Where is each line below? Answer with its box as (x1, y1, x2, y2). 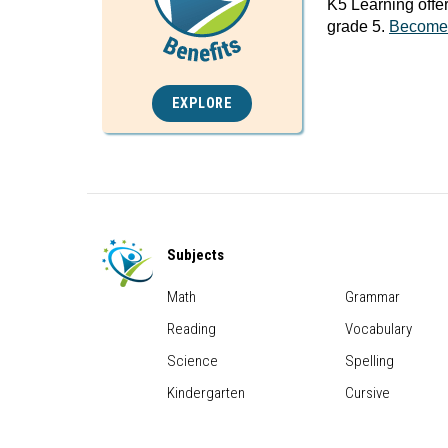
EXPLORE (171, 94, 233, 112)
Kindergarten (167, 383, 245, 402)
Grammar (345, 287, 400, 306)
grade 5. (327, 18, 389, 35)
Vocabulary (345, 319, 412, 338)
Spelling (345, 351, 394, 370)
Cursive (345, 383, 390, 402)
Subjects (167, 245, 224, 264)
